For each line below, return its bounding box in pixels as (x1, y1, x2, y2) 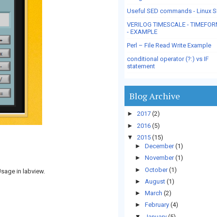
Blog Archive (129, 90, 180, 102)
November (144, 154, 175, 162)
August (144, 177, 167, 185)
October (144, 166, 169, 173)
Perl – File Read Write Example (127, 42, 211, 49)
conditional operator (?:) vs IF (127, 55, 209, 62)
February (144, 201, 170, 209)
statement (127, 62, 155, 70)
